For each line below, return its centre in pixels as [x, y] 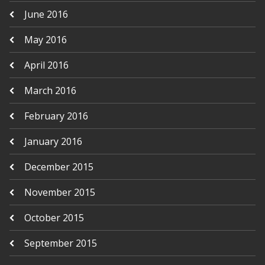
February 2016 [56, 116]
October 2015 [54, 218]
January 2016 [53, 141]
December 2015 [59, 167]
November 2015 [59, 192]
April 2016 [46, 65]
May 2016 [45, 40]
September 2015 [60, 243]
